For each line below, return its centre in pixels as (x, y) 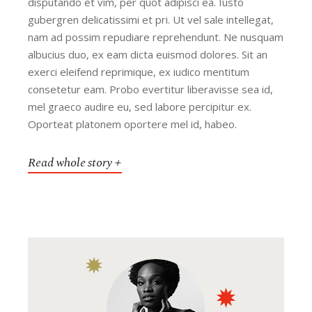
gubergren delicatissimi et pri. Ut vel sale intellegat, (151, 19)
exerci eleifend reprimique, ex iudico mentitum (139, 71)
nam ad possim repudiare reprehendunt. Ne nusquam (156, 37)
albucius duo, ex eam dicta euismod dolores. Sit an (148, 54)
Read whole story (70, 162)
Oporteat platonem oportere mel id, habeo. (133, 124)
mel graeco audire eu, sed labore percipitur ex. (140, 106)
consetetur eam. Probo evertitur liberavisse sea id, (151, 89)
